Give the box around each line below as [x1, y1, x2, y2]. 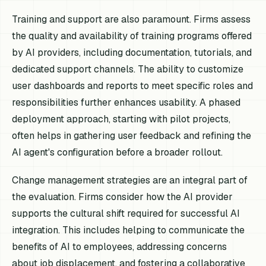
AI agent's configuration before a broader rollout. [12, 145, 223, 159]
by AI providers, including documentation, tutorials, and [12, 46, 252, 59]
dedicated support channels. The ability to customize [12, 62, 244, 75]
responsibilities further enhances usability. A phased [12, 96, 241, 109]
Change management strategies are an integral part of [12, 173, 248, 186]
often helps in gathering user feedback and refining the [12, 129, 252, 142]
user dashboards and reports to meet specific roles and [12, 79, 254, 92]
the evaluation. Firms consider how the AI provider [12, 190, 233, 203]
